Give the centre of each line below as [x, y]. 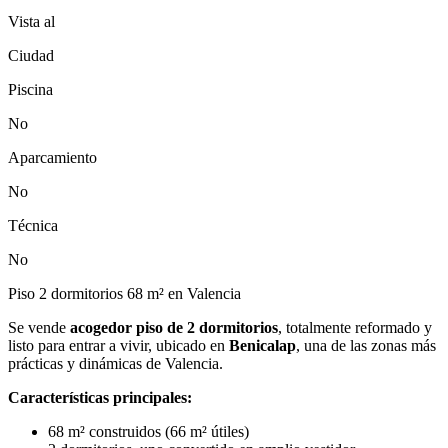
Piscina [30, 89]
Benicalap [262, 345]
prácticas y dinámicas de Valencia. [115, 363]
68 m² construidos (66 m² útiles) [148, 431]
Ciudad [31, 55]
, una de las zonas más [366, 345]
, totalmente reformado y [355, 327]
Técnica [33, 225]
